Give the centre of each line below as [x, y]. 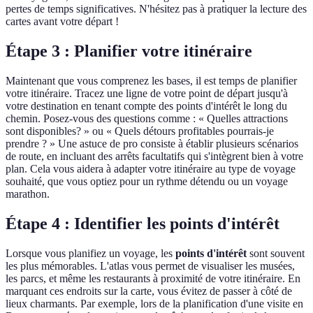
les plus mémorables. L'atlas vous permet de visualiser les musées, [150, 266]
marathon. [28, 194]
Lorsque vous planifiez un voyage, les [90, 254]
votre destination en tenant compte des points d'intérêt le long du [146, 106]
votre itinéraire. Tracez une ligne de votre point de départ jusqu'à [147, 94]
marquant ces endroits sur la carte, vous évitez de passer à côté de [149, 291]
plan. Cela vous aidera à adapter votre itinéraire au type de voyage [151, 169]
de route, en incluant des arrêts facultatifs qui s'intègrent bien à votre [154, 156]
